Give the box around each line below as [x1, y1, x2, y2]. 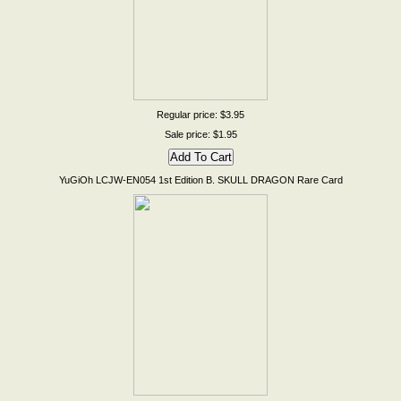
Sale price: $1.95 [164, 129, 237, 140]
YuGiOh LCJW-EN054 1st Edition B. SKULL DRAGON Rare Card [58, 175, 343, 185]
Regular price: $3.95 [157, 109, 244, 120]
